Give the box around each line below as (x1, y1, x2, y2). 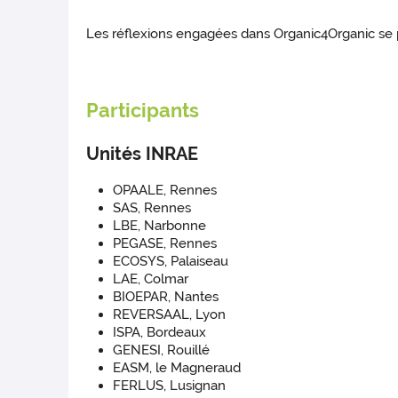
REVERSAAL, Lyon (113, 306, 227, 323)
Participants (86, 99, 200, 123)
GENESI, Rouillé (113, 342, 211, 359)
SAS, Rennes (113, 200, 192, 217)
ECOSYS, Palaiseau (113, 253, 229, 270)
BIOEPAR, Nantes (113, 289, 219, 306)
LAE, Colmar (113, 271, 189, 288)
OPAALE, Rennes (113, 182, 218, 199)
